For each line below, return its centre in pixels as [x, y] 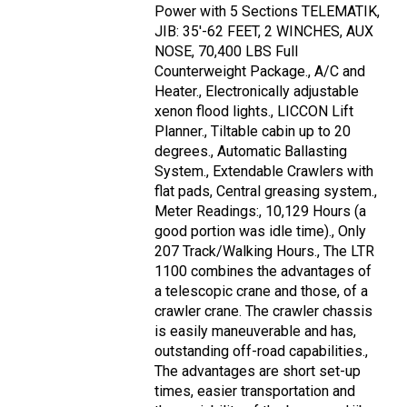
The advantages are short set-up [258, 372]
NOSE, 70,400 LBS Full [226, 52]
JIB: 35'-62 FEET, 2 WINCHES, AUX [264, 32]
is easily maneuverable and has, [255, 332]
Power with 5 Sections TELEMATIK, [267, 12]
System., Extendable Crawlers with [264, 172]
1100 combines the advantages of [263, 272]
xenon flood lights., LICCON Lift [254, 112]
